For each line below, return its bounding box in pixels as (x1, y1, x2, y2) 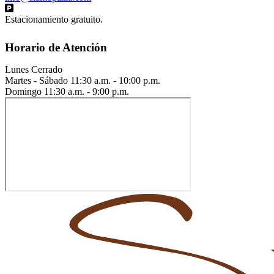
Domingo (5, 86, 42, 97)
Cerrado (31, 64, 62, 75)
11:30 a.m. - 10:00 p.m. (70, 75, 160, 86)
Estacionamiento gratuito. (5, 14, 103, 25)
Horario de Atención (5, 40, 107, 54)
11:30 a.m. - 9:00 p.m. (44, 86, 129, 97)
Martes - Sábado (5, 75, 68, 86)
